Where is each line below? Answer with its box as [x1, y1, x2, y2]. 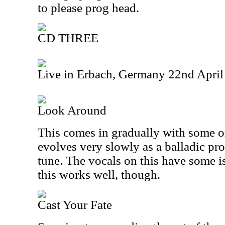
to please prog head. [38, 1, 139, 15]
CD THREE [38, 31, 98, 45]
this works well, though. [38, 168, 160, 181]
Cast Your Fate [38, 198, 112, 211]
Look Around [38, 103, 106, 117]
